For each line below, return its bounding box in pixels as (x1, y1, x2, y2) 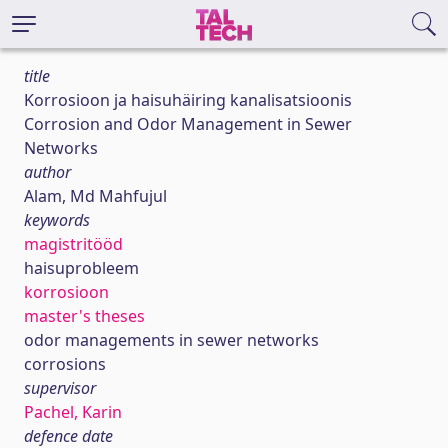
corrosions (24, 353, 106, 375)
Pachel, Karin (24, 401, 122, 423)
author (24, 161, 71, 183)
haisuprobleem (24, 257, 139, 279)
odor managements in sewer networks (24, 329, 319, 351)
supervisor (24, 377, 96, 399)
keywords (24, 209, 90, 231)
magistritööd (24, 233, 123, 255)
